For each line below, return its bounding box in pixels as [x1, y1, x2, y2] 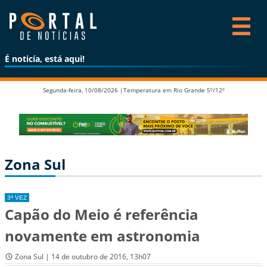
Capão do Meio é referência [5, 204, 198, 224]
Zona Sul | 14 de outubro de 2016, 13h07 [15, 252, 151, 262]
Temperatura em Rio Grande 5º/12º [123, 86, 225, 94]
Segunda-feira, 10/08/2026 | [42, 86, 123, 94]
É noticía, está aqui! [5, 53, 85, 64]
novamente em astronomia [5, 225, 200, 246]
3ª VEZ [7, 194, 27, 201]
